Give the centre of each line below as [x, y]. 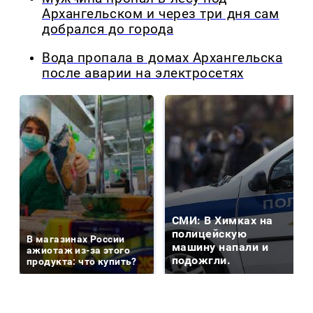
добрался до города [108, 30]
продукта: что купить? [82, 261]
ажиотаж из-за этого [78, 250]
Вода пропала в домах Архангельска [162, 58]
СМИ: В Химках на [223, 220]
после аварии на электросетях [143, 73]
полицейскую [210, 233]
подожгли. [202, 260]
